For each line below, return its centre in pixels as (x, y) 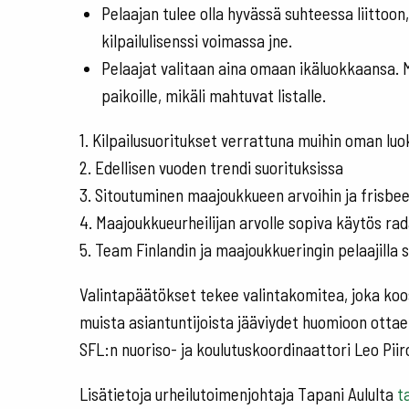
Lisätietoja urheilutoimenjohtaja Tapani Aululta (236, 394)
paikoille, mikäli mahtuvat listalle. (214, 95)
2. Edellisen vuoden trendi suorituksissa (211, 167)
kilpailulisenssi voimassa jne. (197, 40)
